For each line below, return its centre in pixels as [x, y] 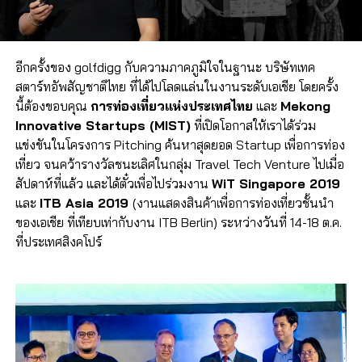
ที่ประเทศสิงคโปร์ [58, 242]
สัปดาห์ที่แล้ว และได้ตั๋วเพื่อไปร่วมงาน [113, 184]
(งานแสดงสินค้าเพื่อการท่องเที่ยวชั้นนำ [233, 203]
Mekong [305, 106]
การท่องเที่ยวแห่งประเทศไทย [171, 106]
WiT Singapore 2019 [276, 184]
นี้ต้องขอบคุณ [53, 106]
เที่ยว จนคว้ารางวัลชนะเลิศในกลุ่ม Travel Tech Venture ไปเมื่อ [179, 164]
